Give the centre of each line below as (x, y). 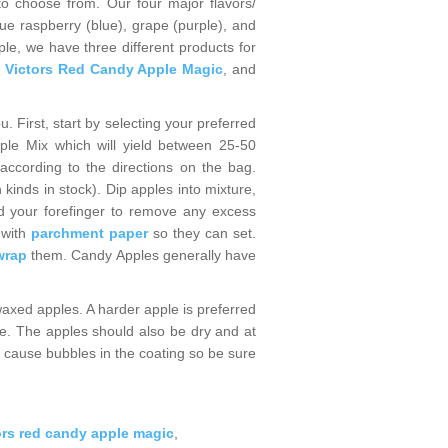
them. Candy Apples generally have (144, 255)
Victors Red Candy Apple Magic (114, 69)
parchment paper (89, 233)
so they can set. (202, 233)
